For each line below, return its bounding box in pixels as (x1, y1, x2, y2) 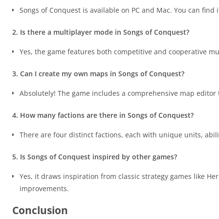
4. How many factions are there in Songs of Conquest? (12, 110, 194, 120)
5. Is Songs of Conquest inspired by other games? (12, 152, 177, 161)
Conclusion (12, 203, 68, 217)
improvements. (20, 184, 69, 193)
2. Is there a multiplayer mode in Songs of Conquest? (12, 27, 189, 37)
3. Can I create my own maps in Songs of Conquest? (12, 69, 184, 78)
